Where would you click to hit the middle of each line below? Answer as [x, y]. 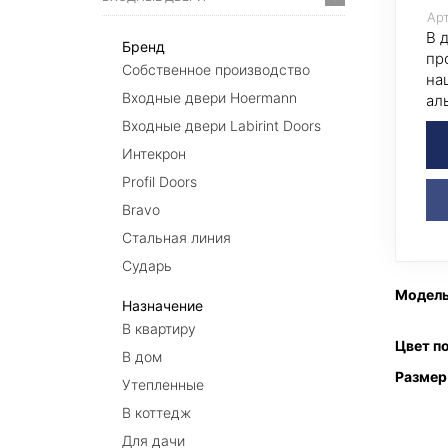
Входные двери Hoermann [209, 97]
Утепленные [163, 384]
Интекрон [154, 153]
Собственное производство [216, 69]
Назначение [162, 305]
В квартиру [159, 328]
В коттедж [156, 412]
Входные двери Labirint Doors [221, 125]
